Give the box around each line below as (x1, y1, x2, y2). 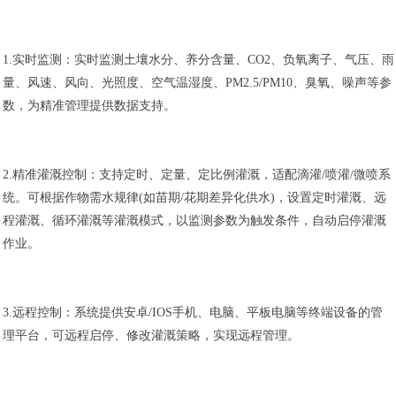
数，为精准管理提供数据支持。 (2, 99, 176, 113)
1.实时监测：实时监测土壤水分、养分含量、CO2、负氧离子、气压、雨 (2, 53, 394, 67)
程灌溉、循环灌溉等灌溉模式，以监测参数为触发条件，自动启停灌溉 (2, 214, 386, 228)
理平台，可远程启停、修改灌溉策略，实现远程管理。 (2, 329, 300, 343)
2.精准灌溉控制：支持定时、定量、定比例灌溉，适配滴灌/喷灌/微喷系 (2, 168, 391, 182)
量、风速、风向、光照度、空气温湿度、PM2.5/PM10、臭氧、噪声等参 (2, 76, 392, 90)
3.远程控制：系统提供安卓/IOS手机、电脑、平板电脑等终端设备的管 (2, 306, 383, 320)
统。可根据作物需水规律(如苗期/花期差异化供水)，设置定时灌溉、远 (2, 191, 386, 205)
